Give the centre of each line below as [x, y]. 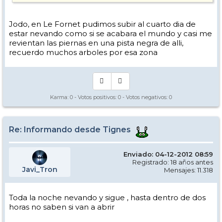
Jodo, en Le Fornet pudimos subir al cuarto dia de [102, 24]
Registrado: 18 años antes [173, 162]
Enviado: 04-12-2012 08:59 [168, 154]
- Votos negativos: [145, 97]
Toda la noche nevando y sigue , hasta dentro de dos [107, 198]
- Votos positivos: [95, 97]
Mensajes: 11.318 [189, 170]
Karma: [60, 97]
